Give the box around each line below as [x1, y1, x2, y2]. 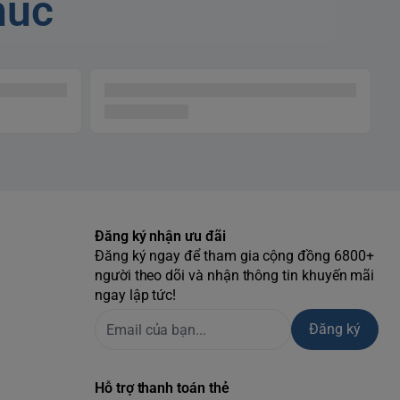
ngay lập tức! [95, 287, 177, 304]
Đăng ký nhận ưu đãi [95, 228, 226, 245]
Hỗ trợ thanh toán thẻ [95, 379, 229, 396]
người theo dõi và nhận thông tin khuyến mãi [95, 267, 375, 284]
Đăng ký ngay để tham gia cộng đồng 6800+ [95, 247, 374, 264]
